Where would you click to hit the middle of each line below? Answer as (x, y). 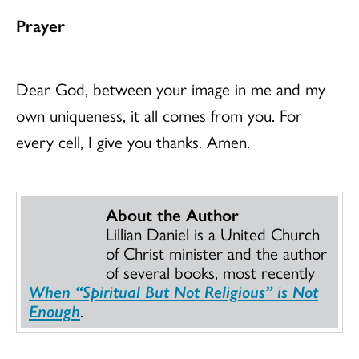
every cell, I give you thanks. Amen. (135, 141)
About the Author (172, 214)
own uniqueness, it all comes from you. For (159, 115)
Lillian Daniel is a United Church (213, 233)
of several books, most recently (210, 272)
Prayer (40, 25)
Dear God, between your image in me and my (171, 88)
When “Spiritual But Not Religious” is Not (173, 291)
